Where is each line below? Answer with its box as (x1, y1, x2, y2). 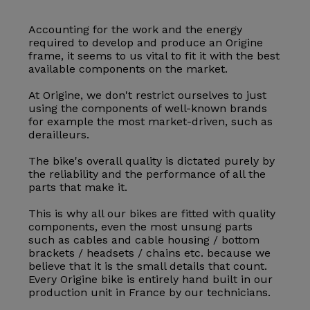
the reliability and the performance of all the (28, 167, 266, 181)
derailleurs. (28, 128, 90, 142)
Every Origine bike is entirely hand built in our (28, 273, 273, 286)
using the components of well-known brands (28, 102, 268, 116)
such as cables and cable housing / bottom (28, 233, 260, 247)
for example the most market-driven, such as (28, 115, 273, 129)
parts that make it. (28, 181, 128, 194)
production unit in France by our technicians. (28, 286, 271, 300)
